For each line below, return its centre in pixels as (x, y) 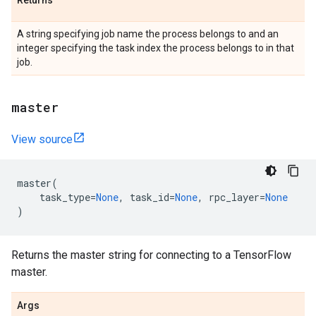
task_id (150, 197)
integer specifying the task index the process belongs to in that (156, 48)
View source (42, 139)
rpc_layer (234, 197)
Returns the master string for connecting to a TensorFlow (151, 255)
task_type (65, 197)
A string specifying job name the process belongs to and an (148, 34)
